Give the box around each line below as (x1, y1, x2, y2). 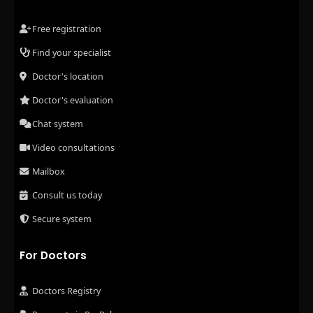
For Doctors (20, 248, 87, 263)
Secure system (32, 212, 92, 225)
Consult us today (32, 189, 102, 201)
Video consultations (32, 141, 115, 154)
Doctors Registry (32, 284, 101, 297)
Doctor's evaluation (32, 94, 113, 106)
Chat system (32, 117, 83, 130)
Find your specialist (32, 46, 111, 59)
